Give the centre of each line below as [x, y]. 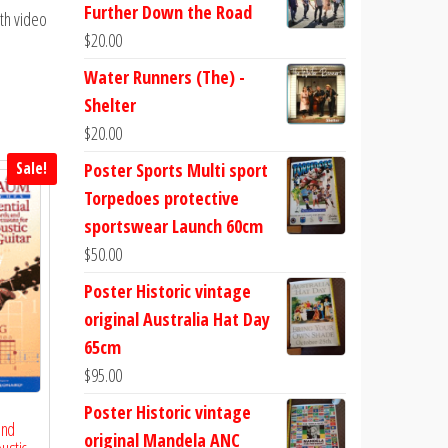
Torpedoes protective [161, 198]
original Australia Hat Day [176, 319]
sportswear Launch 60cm [173, 226]
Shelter [109, 105]
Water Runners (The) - [164, 77]
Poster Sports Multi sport [175, 170]
